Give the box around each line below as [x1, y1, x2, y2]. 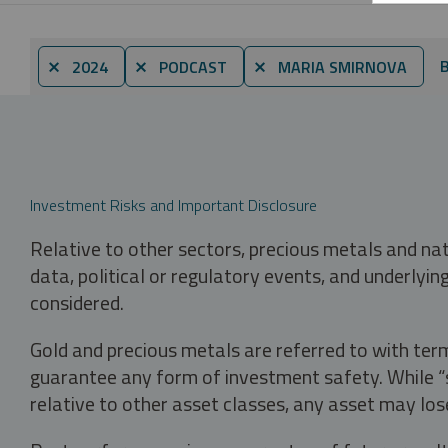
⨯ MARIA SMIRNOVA [253, 54, 407, 79]
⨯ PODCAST [134, 54, 227, 79]
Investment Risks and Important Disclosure [30, 192, 317, 217]
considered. [30, 286, 124, 318]
